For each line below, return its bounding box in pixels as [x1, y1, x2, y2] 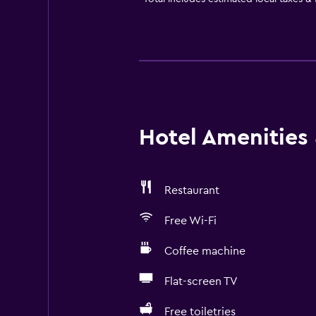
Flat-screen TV [164, 276, 238, 287]
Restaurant [164, 185, 219, 196]
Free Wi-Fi [164, 215, 217, 226]
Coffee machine [164, 245, 245, 257]
